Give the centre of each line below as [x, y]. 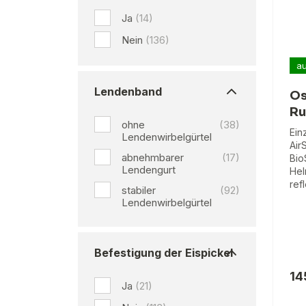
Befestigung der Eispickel [164, 253]
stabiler [139, 190]
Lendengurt [149, 170]
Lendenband [128, 92]
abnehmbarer [153, 157]
